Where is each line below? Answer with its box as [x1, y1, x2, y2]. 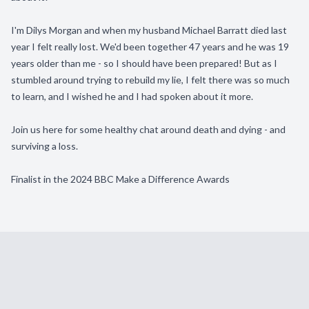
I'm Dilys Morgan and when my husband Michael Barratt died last [11, 24, 287, 36]
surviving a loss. [11, 140, 78, 152]
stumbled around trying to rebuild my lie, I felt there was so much [11, 74, 290, 86]
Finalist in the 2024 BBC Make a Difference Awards [11, 173, 230, 185]
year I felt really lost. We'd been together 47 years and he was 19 [11, 41, 289, 52]
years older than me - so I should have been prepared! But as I [11, 57, 277, 69]
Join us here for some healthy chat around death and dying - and [11, 123, 286, 135]
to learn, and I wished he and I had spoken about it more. [11, 90, 253, 102]
